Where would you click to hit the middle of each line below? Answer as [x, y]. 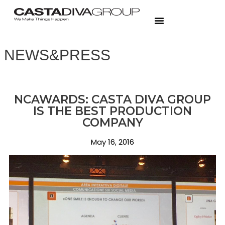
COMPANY [113, 123]
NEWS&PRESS [57, 55]
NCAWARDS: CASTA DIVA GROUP [113, 100]
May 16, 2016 [113, 142]
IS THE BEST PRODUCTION [113, 111]
